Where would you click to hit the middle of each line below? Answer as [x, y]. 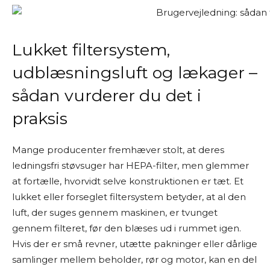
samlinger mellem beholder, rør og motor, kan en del [134, 259]
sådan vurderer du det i [107, 96]
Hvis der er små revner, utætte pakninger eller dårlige [135, 244]
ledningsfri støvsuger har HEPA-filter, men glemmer [130, 165]
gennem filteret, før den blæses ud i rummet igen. [127, 228]
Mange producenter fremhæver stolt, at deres [118, 150]
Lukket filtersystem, [91, 50]
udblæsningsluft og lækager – [135, 73]
